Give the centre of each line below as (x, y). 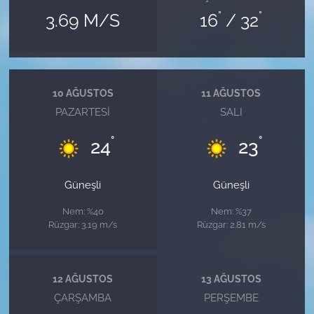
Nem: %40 (83, 211)
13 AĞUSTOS (231, 279)
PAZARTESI (83, 112)
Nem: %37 (231, 211)
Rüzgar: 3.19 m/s (83, 225)
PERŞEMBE (231, 298)
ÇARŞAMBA (83, 298)
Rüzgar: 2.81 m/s (231, 225)
